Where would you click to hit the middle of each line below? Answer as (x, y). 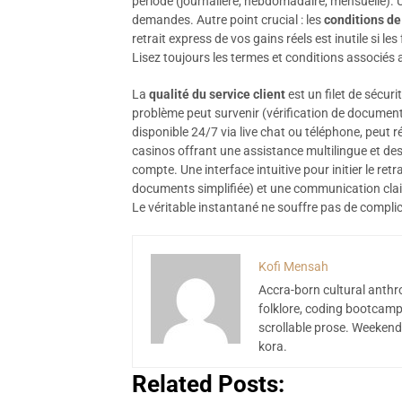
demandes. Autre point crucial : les (228, 20)
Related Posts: (208, 384)
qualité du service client (217, 94)
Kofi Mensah (293, 267)
